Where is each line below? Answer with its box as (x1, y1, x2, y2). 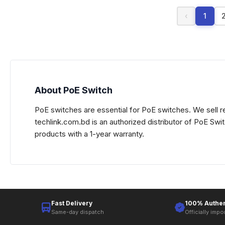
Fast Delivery (51, 199, 92, 207)
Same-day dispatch (51, 208, 104, 215)
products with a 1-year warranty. (35, 129, 144, 139)
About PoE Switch (35, 85, 113, 95)
